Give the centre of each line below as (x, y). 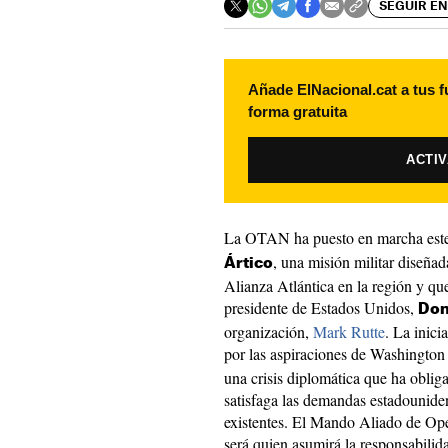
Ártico (248, 263)
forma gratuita (297, 111)
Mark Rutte (349, 331)
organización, (268, 331)
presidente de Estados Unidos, (321, 307)
